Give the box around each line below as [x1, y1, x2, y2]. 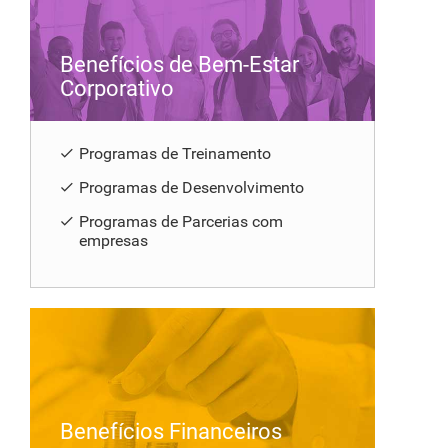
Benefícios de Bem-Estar [60, 51, 299, 77]
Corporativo [60, 75, 174, 101]
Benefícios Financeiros [60, 418, 282, 444]
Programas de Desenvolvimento [79, 177, 304, 197]
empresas [79, 230, 148, 250]
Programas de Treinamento [79, 143, 271, 163]
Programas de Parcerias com [79, 211, 283, 231]
